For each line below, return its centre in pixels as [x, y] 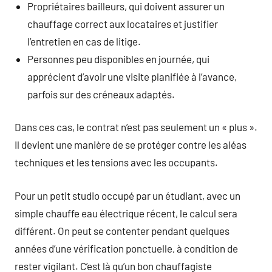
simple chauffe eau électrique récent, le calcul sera [126, 213]
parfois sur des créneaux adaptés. [101, 94]
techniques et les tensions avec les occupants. [116, 162]
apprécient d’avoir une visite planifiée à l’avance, [132, 76]
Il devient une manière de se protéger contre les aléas [131, 144]
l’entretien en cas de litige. [84, 41]
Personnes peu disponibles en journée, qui [119, 59]
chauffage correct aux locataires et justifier [123, 23]
